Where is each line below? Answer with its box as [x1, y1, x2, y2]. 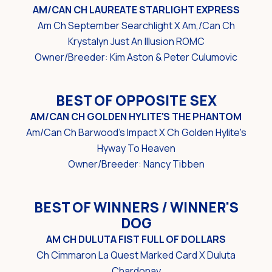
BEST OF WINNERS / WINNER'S [33, 198, 239, 217]
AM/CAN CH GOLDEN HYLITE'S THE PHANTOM [30, 110, 242, 124]
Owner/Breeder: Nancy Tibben [67, 157, 205, 171]
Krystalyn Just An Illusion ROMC [67, 35, 205, 49]
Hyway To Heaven [97, 141, 175, 155]
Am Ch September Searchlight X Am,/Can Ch [37, 19, 235, 33]
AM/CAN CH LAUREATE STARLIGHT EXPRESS [32, 3, 240, 17]
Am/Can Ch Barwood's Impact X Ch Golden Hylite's [25, 126, 246, 140]
